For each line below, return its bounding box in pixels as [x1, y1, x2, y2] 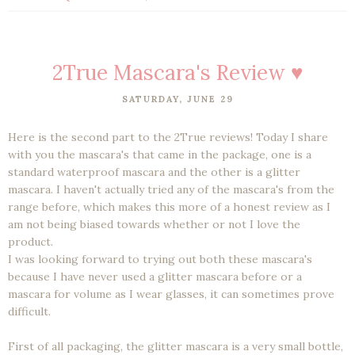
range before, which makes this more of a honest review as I [8, 200, 330, 215]
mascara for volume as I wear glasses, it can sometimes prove [8, 287, 334, 302]
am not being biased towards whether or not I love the [8, 217, 300, 232]
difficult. [8, 304, 51, 319]
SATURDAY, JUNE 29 [121, 94, 234, 105]
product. [8, 235, 53, 250]
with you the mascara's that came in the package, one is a [8, 147, 311, 162]
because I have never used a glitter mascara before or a [8, 269, 302, 284]
